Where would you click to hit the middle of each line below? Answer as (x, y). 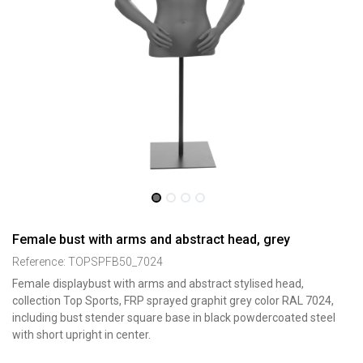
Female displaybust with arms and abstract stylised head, (158, 284)
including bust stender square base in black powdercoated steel (174, 318)
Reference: (40, 262)
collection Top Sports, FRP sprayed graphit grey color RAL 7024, (173, 301)
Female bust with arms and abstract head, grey (151, 239)
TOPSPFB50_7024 (115, 262)
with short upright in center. (81, 335)
